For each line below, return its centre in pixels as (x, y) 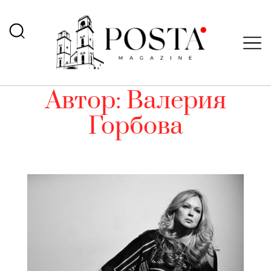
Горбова (135, 126)
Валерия (176, 101)
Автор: (86, 101)
